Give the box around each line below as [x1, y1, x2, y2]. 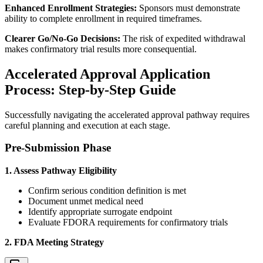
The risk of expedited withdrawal [120, 33, 245, 43]
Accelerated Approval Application [5, 66, 210, 82]
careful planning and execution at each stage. [5, 120, 170, 130]
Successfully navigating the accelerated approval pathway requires [5, 109, 249, 120]
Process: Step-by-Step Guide [5, 82, 176, 97]
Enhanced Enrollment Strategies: [5, 2, 137, 13]
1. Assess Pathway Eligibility [5, 166, 117, 176]
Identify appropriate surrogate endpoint [28, 207, 172, 217]
